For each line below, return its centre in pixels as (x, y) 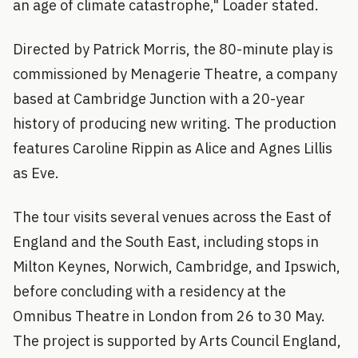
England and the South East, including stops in (166, 241)
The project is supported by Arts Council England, (177, 340)
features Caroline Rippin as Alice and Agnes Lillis (173, 148)
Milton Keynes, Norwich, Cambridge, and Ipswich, (177, 266)
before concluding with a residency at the (149, 291)
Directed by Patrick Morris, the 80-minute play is (173, 49)
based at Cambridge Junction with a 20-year (159, 98)
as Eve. (36, 173)
